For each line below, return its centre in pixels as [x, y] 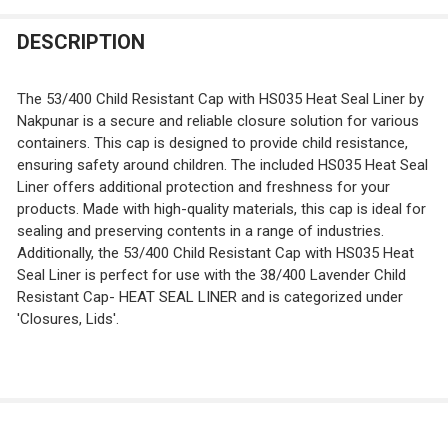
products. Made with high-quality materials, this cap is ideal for [221, 209]
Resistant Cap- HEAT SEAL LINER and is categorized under [209, 297]
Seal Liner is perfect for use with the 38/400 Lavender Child [211, 275]
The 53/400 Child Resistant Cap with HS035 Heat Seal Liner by [220, 99]
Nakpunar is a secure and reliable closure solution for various [217, 121]
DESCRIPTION [80, 41]
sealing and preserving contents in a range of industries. [200, 231]
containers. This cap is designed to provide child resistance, [212, 143]
